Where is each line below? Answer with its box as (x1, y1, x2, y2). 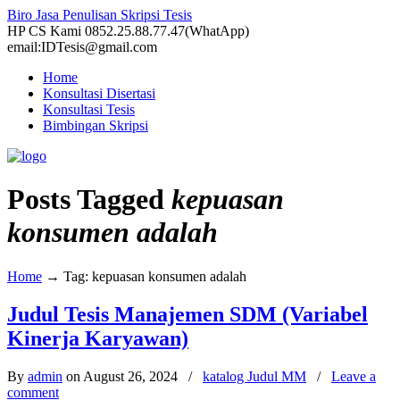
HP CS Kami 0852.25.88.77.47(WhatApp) (7, 23, 249, 38)
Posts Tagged (7, 183, 171, 216)
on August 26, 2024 (62, 368, 181, 384)
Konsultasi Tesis (43, 102, 135, 117)
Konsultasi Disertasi (43, 86, 155, 101)
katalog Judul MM (203, 368, 306, 384)
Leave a (331, 368, 376, 384)
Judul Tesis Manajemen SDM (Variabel (7, 302, 368, 326)
